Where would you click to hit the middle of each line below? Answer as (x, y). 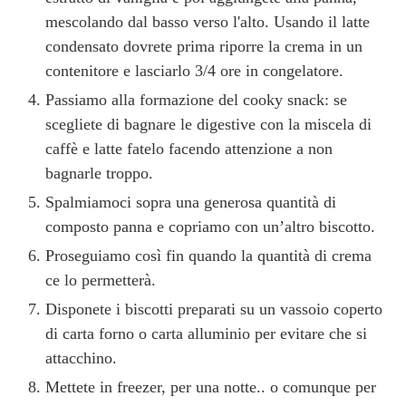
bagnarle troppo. (99, 173)
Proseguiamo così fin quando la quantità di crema (208, 255)
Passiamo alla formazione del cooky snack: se (196, 99)
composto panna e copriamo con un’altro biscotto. (210, 226)
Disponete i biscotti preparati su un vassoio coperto (214, 309)
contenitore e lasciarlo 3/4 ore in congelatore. (194, 70)
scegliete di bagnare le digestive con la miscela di (208, 124)
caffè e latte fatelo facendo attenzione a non (189, 148)
